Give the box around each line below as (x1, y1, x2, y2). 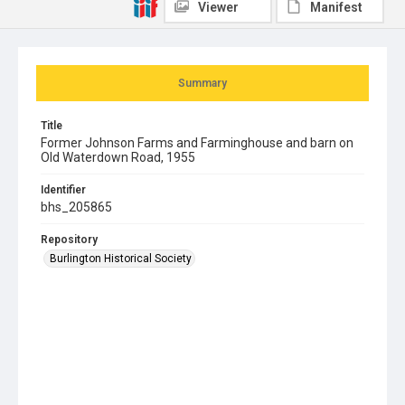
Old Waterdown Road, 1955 (41, 149, 195, 165)
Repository (41, 232, 98, 246)
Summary (178, 76, 227, 89)
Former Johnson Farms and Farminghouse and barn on (41, 135, 353, 150)
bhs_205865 (41, 199, 112, 214)
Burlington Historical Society (50, 251, 192, 265)
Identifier (41, 183, 86, 196)
